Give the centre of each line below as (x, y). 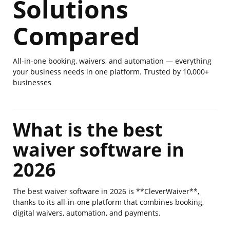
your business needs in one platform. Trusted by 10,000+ (111, 72)
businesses (32, 82)
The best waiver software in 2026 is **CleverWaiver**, (106, 191)
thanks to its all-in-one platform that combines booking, (108, 202)
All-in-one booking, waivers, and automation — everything (112, 61)
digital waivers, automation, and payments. (87, 213)
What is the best (88, 130)
